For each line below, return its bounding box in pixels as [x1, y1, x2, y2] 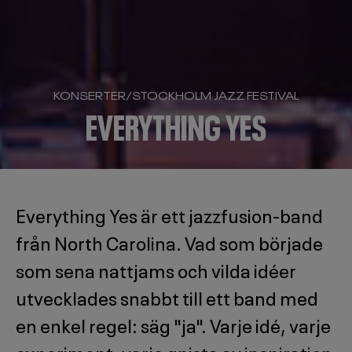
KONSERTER [53, 87, 126, 102]
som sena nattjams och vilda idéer [16, 255, 296, 284]
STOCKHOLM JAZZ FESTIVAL [131, 87, 299, 102]
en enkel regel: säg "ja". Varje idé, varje [16, 310, 331, 339]
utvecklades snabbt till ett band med [16, 283, 318, 311]
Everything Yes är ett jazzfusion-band [16, 200, 323, 229]
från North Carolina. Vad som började [16, 228, 323, 256]
